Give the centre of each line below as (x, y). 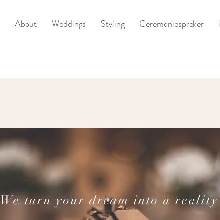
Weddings (69, 24)
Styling (113, 24)
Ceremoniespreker (172, 24)
